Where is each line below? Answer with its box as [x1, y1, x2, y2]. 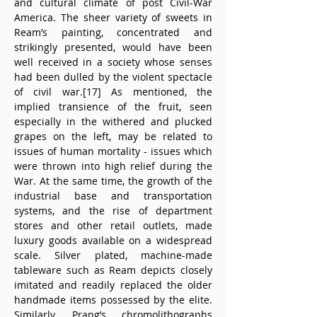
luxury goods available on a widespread [14, 234, 212, 247]
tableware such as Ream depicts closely [14, 263, 212, 277]
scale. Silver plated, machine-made [14, 248, 212, 262]
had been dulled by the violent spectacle [14, 70, 212, 83]
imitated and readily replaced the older [14, 278, 212, 292]
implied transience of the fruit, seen [14, 100, 212, 113]
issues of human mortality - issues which [14, 144, 212, 158]
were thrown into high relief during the [14, 159, 212, 173]
